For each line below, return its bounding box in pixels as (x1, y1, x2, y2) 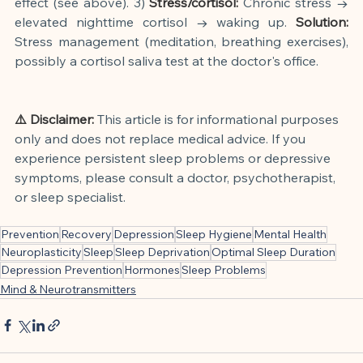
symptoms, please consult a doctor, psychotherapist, (15, 169, 339, 186)
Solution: (296, 13, 349, 30)
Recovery (61, 226, 112, 241)
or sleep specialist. (15, 188, 126, 205)
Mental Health (254, 226, 327, 241)
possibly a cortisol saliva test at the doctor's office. (15, 52, 318, 69)
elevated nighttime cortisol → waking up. (15, 13, 288, 30)
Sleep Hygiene (176, 226, 252, 241)
